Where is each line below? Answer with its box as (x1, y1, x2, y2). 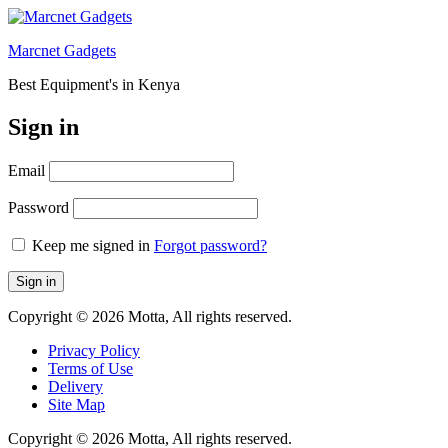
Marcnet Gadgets (8, 42, 116, 59)
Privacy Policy (48, 341, 140, 359)
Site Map (48, 395, 105, 413)
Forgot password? (154, 236, 267, 254)
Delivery (48, 377, 103, 395)
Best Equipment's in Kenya (8, 76, 180, 93)
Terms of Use (48, 359, 133, 377)
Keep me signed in (32, 236, 150, 254)
